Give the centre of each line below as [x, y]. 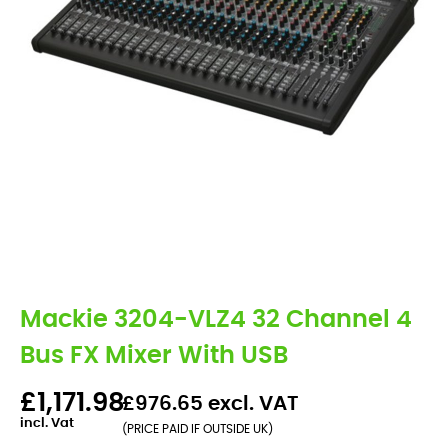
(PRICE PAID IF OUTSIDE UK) [197, 429]
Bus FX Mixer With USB [154, 356]
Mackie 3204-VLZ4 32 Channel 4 [216, 320]
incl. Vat [47, 423]
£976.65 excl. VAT [210, 404]
